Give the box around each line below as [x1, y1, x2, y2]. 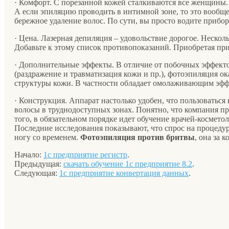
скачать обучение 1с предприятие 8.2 [63, 159, 192, 168]
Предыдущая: [14, 159, 63, 168]
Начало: [14, 150, 43, 159]
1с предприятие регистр [43, 150, 127, 159]
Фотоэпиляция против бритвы [80, 132, 195, 142]
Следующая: [14, 168, 59, 177]
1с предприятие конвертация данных [59, 168, 189, 177]
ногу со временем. [14, 132, 80, 142]
